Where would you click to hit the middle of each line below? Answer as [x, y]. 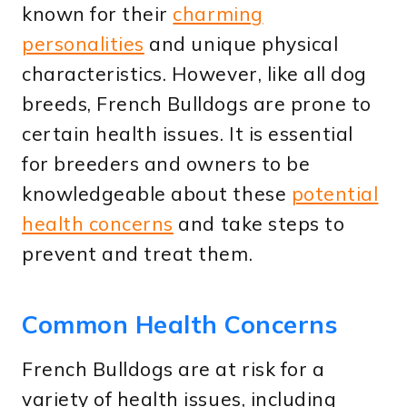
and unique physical [241, 44]
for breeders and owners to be [166, 164]
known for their [98, 14]
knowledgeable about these [157, 194]
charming [218, 14]
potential [335, 194]
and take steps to [259, 224]
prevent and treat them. [138, 254]
